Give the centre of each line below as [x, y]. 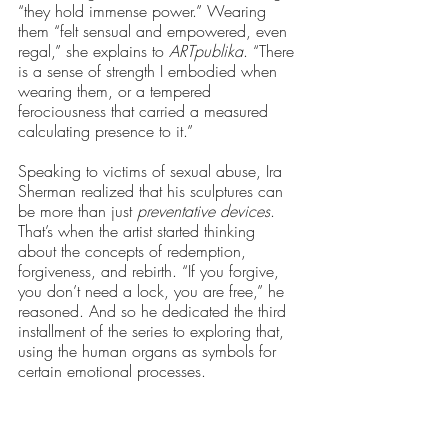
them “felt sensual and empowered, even [155, 30]
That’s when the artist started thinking [139, 230]
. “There [271, 50]
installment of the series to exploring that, [153, 330]
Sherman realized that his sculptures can [153, 190]
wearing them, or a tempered [117, 90]
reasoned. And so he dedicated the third [154, 310]
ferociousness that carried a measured [145, 110]
